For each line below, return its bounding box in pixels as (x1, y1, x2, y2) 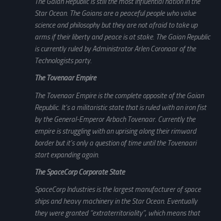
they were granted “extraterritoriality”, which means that (35, 209, 200, 218)
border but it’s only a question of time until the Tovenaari (35, 138, 196, 147)
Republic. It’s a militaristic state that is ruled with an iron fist (35, 103, 206, 112)
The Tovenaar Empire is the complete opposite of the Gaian (35, 91, 204, 100)
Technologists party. (35, 56, 92, 66)
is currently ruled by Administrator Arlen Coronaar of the (35, 44, 196, 54)
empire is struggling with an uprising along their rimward (35, 126, 196, 136)
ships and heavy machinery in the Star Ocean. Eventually (35, 197, 197, 206)
